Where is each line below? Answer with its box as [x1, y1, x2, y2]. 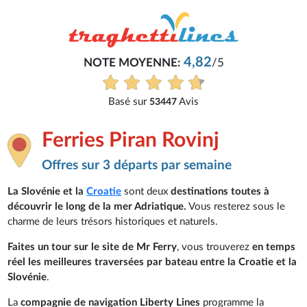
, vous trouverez [177, 241, 253, 252]
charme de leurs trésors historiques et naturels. [8, 216, 219, 227]
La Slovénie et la [8, 186, 87, 197]
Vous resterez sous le [186, 201, 286, 212]
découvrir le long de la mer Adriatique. [8, 201, 187, 212]
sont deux [124, 186, 171, 197]
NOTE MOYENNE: [66, 57, 164, 69]
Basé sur [92, 97, 134, 108]
